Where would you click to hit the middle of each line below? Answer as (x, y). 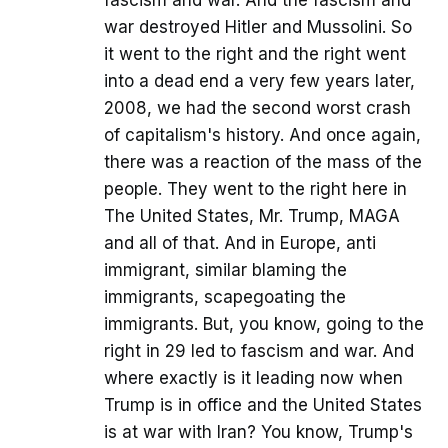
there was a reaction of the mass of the (263, 162)
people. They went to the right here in (255, 189)
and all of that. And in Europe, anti (240, 243)
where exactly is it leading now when (253, 378)
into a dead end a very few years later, (259, 81)
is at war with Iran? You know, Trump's (258, 432)
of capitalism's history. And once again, (262, 135)
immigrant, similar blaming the (225, 270)
